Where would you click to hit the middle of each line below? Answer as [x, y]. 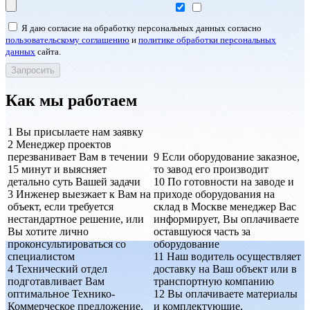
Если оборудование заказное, [229, 157]
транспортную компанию [214, 282]
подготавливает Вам [56, 282]
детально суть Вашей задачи [74, 182]
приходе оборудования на [214, 194]
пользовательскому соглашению [67, 40]
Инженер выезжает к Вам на [82, 194]
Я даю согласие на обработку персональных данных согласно [142, 28]
